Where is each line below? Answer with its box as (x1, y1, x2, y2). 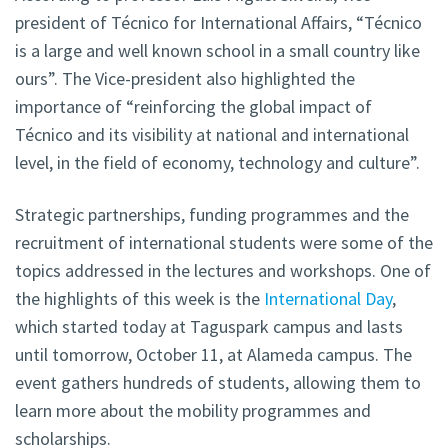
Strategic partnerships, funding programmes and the (15, 203, 409, 227)
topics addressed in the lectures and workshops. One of (15, 259, 431, 283)
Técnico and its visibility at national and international (15, 123, 409, 147)
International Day (264, 287, 392, 311)
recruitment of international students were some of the (15, 231, 433, 255)
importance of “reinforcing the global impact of (15, 95, 372, 119)
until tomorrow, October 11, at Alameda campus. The (15, 343, 412, 367)
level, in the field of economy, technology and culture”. (15, 151, 420, 175)
